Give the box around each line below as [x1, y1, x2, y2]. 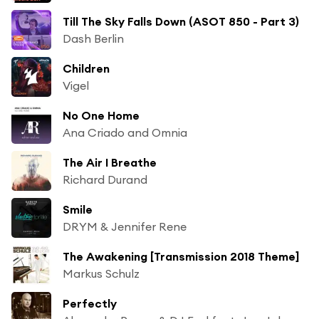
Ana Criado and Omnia [63, 125, 187, 140]
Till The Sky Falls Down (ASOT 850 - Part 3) [63, 14, 299, 28]
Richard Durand [63, 172, 147, 187]
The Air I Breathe [63, 155, 157, 169]
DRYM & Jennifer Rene [63, 219, 187, 234]
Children [63, 61, 110, 75]
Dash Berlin [63, 31, 124, 46]
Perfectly [63, 296, 117, 310]
